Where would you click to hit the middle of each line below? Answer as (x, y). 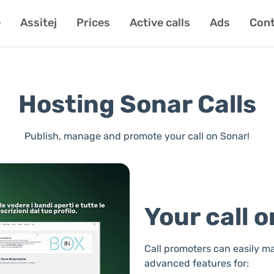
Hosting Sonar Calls (137, 104)
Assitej (38, 23)
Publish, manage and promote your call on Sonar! (137, 136)
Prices (93, 23)
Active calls (160, 23)
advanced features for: (197, 263)
